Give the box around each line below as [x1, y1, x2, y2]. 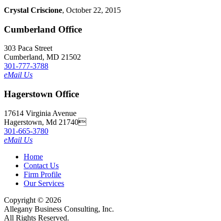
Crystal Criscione [4, 5, 62, 14]
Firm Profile [24, 170, 61, 179]
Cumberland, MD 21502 [4, 53, 81, 62]
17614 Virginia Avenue [4, 109, 76, 117]
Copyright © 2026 [4, 195, 61, 204]
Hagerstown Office [4, 89, 79, 100]
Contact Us [24, 161, 59, 170]
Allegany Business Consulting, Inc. [4, 204, 114, 213]
